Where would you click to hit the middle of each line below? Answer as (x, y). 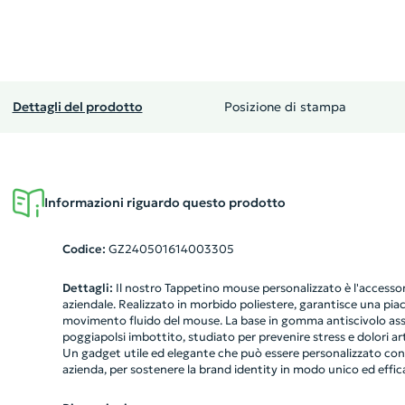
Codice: (84, 249)
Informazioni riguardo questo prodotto (165, 202)
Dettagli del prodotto (77, 107)
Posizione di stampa (285, 107)
